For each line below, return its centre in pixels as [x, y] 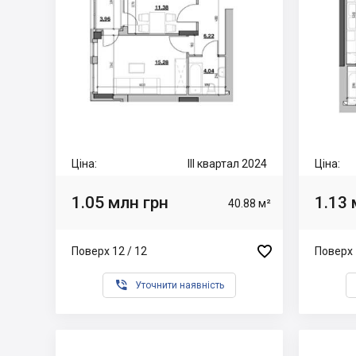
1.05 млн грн [120, 202]
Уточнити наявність [180, 285]
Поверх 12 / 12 [109, 251]
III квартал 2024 [227, 164]
